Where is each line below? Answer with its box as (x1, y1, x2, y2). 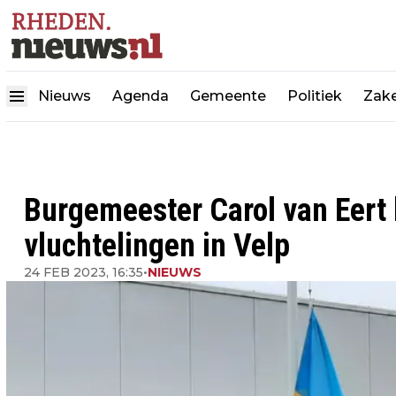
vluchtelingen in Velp (24, 227, 290, 264)
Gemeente (190, 88, 266, 105)
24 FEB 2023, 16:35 (24, 264, 143, 280)
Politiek (287, 88, 342, 105)
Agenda (112, 88, 169, 105)
